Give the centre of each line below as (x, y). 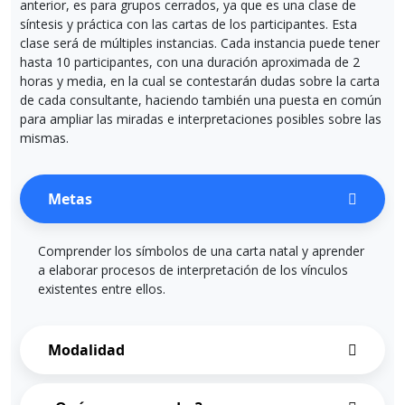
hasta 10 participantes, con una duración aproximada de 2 (190, 61)
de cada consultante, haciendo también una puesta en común (201, 99)
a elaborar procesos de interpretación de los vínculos (193, 269)
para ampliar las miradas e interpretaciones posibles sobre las (201, 118)
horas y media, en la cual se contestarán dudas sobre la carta (200, 80)
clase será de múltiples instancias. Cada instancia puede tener (200, 42)
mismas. (46, 137)
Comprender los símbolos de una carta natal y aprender (201, 250)
